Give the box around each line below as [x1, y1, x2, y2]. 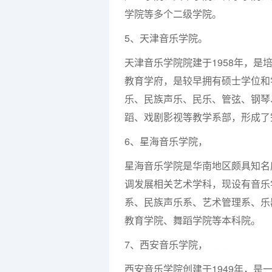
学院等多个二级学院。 [124, 7, 222, 21]
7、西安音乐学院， [124, 237, 210, 251]
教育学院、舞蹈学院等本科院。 [124, 213, 260, 227]
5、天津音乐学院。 [124, 31, 208, 45]
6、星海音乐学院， [124, 134, 208, 148]
